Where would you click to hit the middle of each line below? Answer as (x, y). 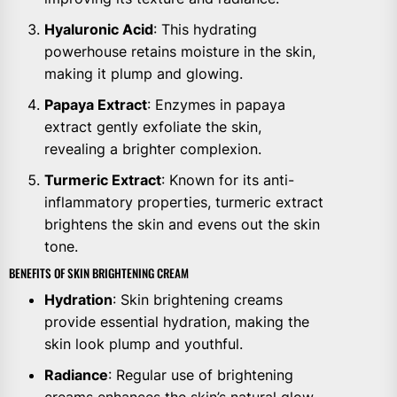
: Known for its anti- (228, 179)
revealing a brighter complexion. (153, 148)
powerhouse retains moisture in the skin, (180, 51)
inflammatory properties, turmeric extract (184, 202)
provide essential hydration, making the (177, 321)
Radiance (76, 374)
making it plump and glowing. (144, 73)
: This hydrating (205, 29)
